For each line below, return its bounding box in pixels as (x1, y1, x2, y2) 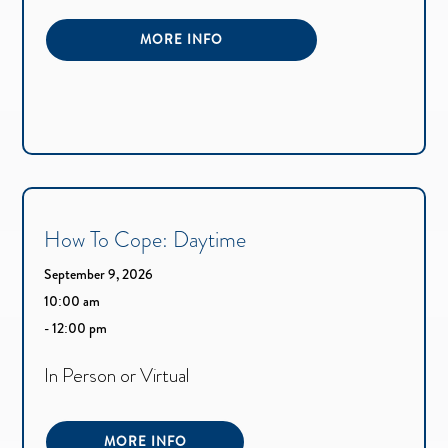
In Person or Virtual (44, 360, 190, 390)
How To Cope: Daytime (44, 223, 247, 255)
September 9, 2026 (44, 263, 154, 284)
